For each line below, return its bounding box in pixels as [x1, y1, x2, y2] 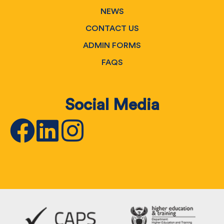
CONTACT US [85, 24, 139, 32]
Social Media [64, 96, 159, 113]
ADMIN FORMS [83, 41, 141, 49]
